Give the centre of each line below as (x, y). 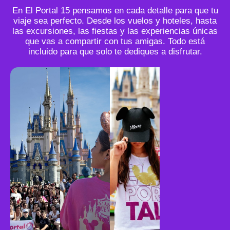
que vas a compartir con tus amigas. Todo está (115, 41)
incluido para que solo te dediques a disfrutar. (115, 51)
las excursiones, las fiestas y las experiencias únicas (115, 31)
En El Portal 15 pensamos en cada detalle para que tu (115, 10)
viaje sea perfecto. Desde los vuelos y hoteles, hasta (115, 21)
